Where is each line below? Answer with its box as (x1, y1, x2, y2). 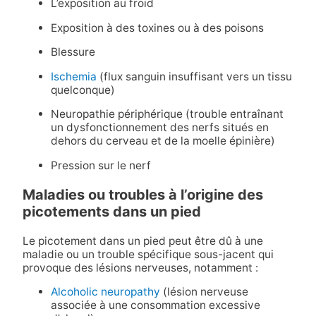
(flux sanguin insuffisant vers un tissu (96, 69, 292, 83)
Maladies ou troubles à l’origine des (22, 186, 263, 203)
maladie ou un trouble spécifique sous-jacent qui (22, 247, 274, 261)
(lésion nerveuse (159, 285, 248, 299)
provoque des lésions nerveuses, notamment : (22, 260, 258, 274)
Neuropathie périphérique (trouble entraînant (50, 107, 284, 121)
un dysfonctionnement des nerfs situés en (50, 121, 269, 135)
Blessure (50, 45, 95, 59)
